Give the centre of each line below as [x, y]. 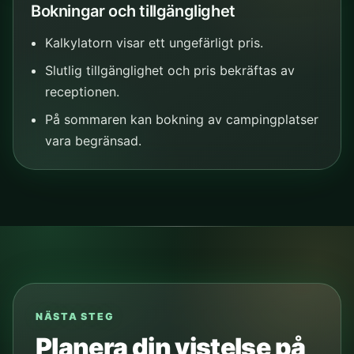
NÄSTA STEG [75, 317]
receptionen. [82, 91]
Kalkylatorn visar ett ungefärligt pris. [154, 42]
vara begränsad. [93, 140]
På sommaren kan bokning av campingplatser [181, 119]
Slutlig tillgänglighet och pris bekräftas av [169, 70]
